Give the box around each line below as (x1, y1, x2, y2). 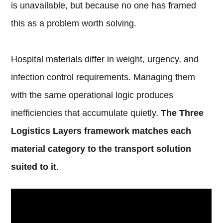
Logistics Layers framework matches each (11, 126, 192, 136)
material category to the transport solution (11, 144, 192, 154)
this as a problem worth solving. (11, 18, 137, 29)
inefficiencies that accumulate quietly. (11, 108, 161, 118)
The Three (161, 108, 204, 118)
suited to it (11, 162, 57, 172)
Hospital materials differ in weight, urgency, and (11, 54, 199, 65)
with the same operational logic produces (11, 90, 174, 101)
